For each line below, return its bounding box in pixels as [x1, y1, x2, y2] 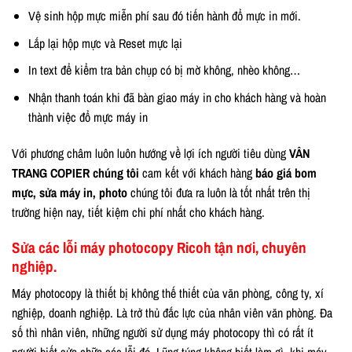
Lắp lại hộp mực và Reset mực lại [27, 34, 182, 52]
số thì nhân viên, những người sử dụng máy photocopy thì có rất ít [12, 323, 313, 341]
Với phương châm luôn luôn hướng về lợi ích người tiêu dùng [12, 144, 289, 162]
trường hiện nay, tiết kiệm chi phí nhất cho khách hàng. [12, 203, 265, 221]
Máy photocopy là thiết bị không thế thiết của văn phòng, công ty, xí [12, 284, 324, 302]
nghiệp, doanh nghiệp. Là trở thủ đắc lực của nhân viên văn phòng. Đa [12, 303, 332, 321]
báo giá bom [255, 163, 317, 181]
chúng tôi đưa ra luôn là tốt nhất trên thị [130, 183, 310, 201]
